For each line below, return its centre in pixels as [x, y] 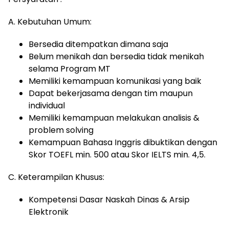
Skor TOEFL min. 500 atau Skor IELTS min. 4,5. [117, 155]
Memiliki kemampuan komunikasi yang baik [115, 81]
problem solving [61, 130]
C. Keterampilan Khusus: [57, 177]
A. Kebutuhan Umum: [51, 22]
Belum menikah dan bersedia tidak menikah [116, 56]
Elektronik [49, 212]
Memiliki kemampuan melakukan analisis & [114, 118]
